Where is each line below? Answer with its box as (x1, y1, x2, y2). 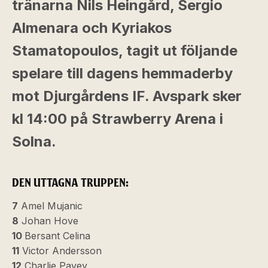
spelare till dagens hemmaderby (12, 65, 233, 82)
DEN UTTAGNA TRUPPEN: (12, 176, 129, 190)
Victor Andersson (19, 245, 102, 257)
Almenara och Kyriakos (12, 19, 172, 36)
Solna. (12, 133, 56, 150)
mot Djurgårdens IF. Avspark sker (12, 87, 242, 105)
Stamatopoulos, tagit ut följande (12, 42, 237, 59)
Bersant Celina (25, 230, 90, 242)
